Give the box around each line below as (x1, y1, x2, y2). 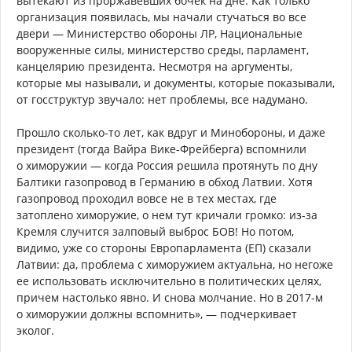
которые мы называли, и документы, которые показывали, (16, 75, 335, 91)
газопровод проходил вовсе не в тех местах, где (16, 191, 277, 207)
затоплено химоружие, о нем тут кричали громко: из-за (16, 207, 317, 223)
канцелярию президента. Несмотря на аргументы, (16, 59, 292, 75)
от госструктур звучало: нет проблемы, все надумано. (16, 92, 308, 108)
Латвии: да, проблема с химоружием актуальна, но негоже (16, 257, 333, 273)
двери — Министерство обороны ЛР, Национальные (16, 26, 302, 42)
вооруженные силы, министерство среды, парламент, (16, 42, 309, 58)
